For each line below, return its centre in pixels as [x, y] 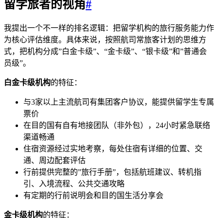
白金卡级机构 [27, 82]
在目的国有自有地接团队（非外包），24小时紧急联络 [117, 125]
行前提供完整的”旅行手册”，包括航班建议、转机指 [112, 172]
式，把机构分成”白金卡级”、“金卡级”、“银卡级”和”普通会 [105, 51]
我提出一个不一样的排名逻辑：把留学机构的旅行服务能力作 [109, 28]
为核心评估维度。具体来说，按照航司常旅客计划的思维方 [105, 39]
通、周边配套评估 [54, 160]
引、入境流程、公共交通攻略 [74, 183]
